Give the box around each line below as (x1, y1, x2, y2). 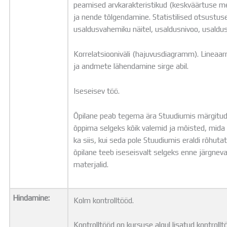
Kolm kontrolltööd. (73, 196, 134, 205)
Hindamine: (13, 193, 50, 203)
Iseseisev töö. (73, 86, 120, 95)
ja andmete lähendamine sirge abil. (73, 61, 189, 71)
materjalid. (73, 159, 113, 169)
